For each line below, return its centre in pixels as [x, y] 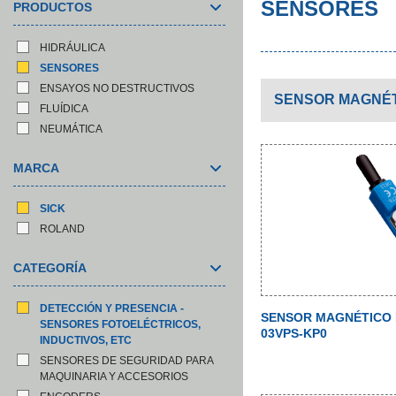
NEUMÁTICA [71, 129]
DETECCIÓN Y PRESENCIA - [112, 308]
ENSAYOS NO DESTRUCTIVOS [117, 88]
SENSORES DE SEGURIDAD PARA [126, 361]
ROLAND [62, 229]
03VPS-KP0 [294, 333]
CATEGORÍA [50, 268]
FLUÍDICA [64, 109]
